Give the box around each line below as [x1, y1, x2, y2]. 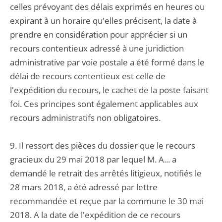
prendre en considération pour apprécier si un [10, 29, 187, 40]
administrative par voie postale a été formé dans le [10, 56, 205, 68]
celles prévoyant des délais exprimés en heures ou [10, 1, 205, 12]
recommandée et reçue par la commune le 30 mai [10, 195, 204, 207]
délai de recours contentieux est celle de [10, 70, 166, 82]
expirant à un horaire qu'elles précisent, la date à [10, 15, 197, 26]
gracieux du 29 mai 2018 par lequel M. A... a [10, 154, 176, 165]
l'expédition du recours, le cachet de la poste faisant [10, 84, 209, 96]
